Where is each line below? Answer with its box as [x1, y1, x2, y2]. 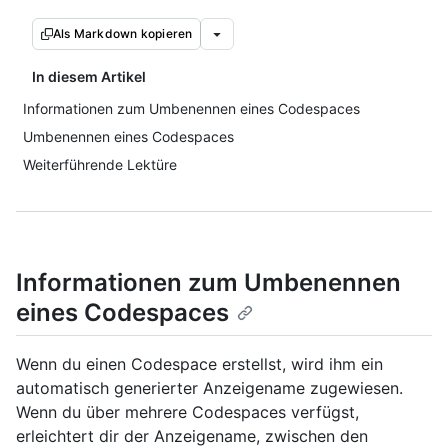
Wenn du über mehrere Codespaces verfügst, [16, 402, 359, 423]
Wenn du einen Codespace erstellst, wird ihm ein [16, 354, 383, 375]
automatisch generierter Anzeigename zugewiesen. [16, 378, 403, 399]
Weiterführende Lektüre [23, 156, 177, 173]
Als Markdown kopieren [53, 26, 193, 41]
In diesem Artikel [32, 68, 146, 85]
